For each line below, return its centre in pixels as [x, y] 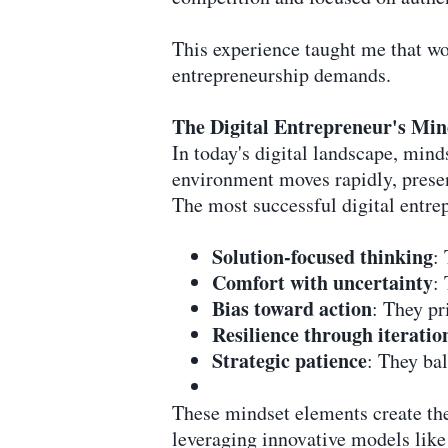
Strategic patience [289, 360]
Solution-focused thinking [322, 256]
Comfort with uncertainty [322, 282]
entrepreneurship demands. [281, 74]
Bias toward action [292, 308]
